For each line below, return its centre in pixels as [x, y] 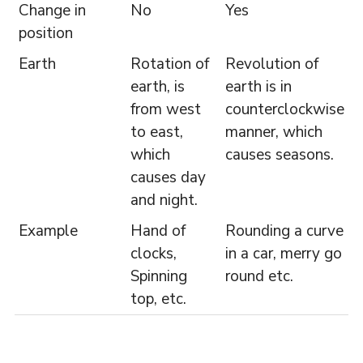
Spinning [158, 276]
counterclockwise [284, 109]
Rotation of [169, 64]
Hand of [158, 231]
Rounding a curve [284, 231]
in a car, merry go [283, 253]
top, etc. [158, 299]
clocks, [153, 253]
